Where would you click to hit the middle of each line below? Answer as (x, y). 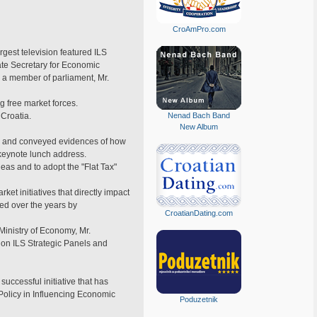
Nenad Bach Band (199, 115)
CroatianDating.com (199, 213)
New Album (199, 127)
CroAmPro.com (199, 29)
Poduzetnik (199, 299)
